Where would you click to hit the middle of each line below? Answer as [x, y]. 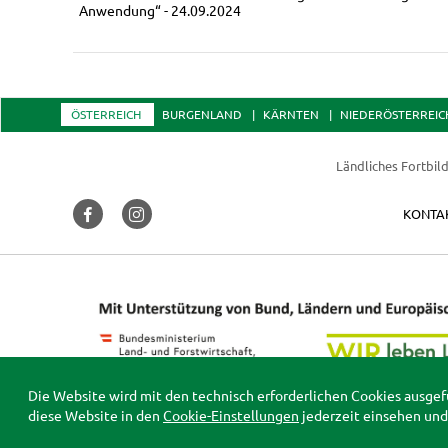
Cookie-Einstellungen [231, 415]
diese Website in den [95, 415]
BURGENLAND [201, 113]
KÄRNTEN [290, 113]
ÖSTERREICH [105, 113]
